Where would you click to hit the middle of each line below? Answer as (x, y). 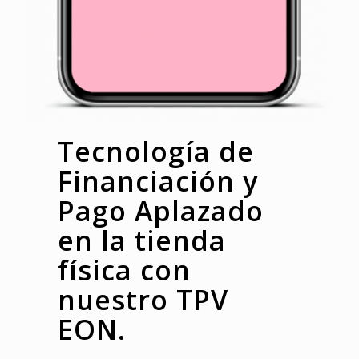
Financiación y (157, 181)
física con (124, 270)
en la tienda (141, 240)
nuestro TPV (143, 299)
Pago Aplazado (160, 210)
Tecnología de (155, 151)
